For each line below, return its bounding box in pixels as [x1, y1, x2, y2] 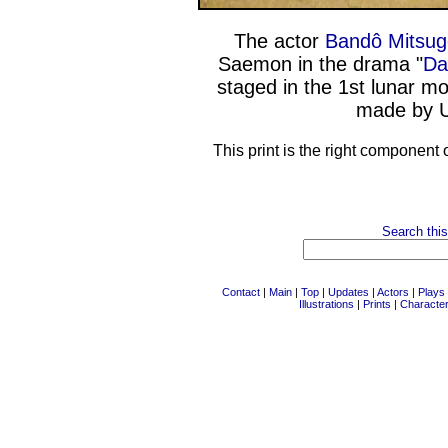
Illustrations [298, 298, 354, 310]
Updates [328, 286, 369, 298]
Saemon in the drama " [218, 53, 423, 75]
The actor [234, 30, 325, 52]
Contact [222, 286, 260, 298]
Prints [362, 298, 391, 310]
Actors [377, 286, 409, 298]
